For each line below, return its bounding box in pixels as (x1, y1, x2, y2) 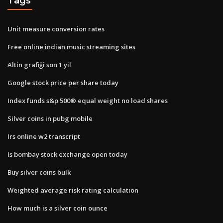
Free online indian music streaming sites (7, 42, 135, 51)
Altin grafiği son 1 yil (7, 60, 71, 69)
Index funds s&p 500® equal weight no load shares (7, 96, 168, 105)
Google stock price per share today (7, 78, 118, 87)
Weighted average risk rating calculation (7, 185, 138, 195)
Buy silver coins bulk (7, 167, 71, 177)
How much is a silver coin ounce (7, 203, 108, 213)
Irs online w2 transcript (7, 131, 80, 141)
